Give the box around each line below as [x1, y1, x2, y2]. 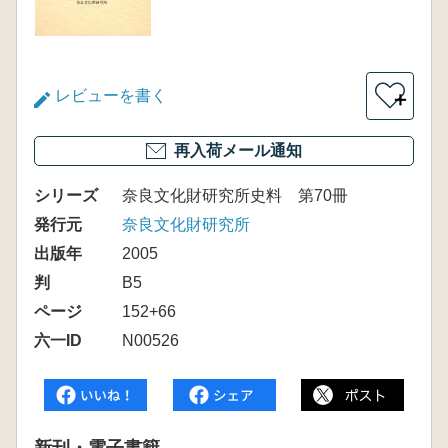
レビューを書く [55, 87, 167, 104]
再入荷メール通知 [174, 142, 302, 159]
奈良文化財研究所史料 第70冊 [122, 187, 348, 204]
